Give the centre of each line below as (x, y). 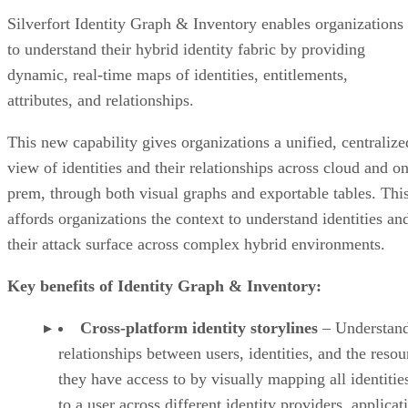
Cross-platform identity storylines (199, 327)
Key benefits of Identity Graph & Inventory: (164, 286)
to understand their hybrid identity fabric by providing (186, 49)
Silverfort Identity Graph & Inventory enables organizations (205, 23)
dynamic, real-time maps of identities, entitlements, (178, 74)
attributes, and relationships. (101, 100)
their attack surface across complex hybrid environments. (201, 244)
